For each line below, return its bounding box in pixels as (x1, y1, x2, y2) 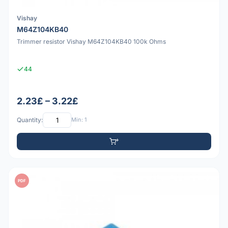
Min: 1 (71, 116, 87, 124)
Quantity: (17, 116, 43, 124)
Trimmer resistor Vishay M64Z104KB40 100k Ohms (17, 38, 166, 46)
